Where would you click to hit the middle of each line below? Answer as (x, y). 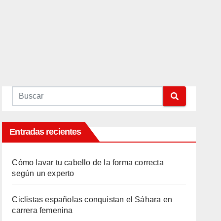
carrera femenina (42, 210)
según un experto (43, 173)
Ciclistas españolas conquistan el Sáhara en (92, 200)
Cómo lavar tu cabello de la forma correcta (88, 163)
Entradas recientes (45, 132)
